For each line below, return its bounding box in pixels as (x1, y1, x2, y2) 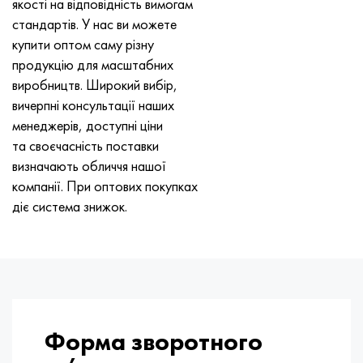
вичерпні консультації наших (12, 95, 174, 114)
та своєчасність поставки (12, 135, 159, 155)
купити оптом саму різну (12, 34, 154, 53)
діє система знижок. (12, 196, 127, 216)
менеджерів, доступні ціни (12, 115, 163, 135)
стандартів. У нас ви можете (12, 14, 177, 33)
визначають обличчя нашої (12, 156, 166, 175)
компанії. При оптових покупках (12, 176, 198, 195)
